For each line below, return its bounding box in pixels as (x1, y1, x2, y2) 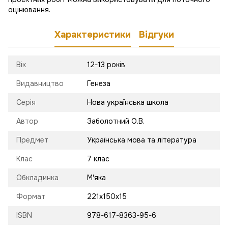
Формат (16, 191, 45, 201)
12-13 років (87, 60, 125, 69)
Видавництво (16, 78, 64, 88)
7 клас (87, 154, 109, 163)
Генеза (87, 78, 110, 88)
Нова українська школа (87, 97, 168, 107)
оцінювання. (8, 5, 50, 14)
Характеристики (54, 29, 131, 41)
